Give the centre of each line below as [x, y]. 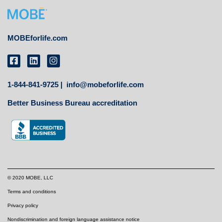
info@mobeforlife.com [105, 84]
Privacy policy [23, 205]
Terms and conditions [32, 191]
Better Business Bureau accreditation [72, 103]
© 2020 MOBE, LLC [30, 177]
